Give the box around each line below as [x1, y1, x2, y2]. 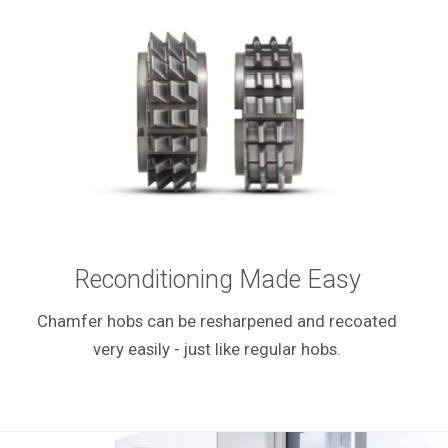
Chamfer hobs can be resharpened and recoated [37, 311, 397, 332]
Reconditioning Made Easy [73, 265, 361, 295]
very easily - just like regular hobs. [93, 339, 341, 360]
